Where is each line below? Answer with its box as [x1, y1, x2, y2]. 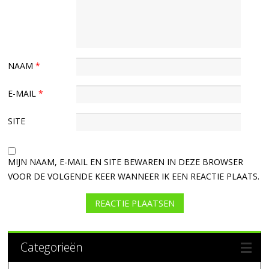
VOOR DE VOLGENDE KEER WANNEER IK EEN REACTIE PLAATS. [8, 171, 260, 182]
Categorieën [20, 239, 83, 255]
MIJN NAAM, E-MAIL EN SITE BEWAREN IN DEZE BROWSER [8, 156, 244, 168]
